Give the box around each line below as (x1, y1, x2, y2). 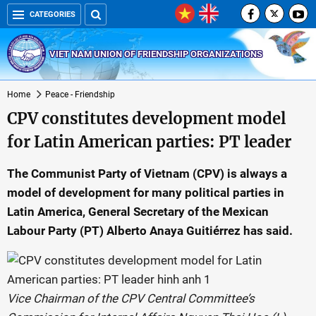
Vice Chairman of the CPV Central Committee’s (7, 291, 255, 305)
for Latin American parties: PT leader (7, 132, 291, 152)
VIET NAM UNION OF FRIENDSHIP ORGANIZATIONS (49, 48, 262, 59)
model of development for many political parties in (7, 186, 284, 200)
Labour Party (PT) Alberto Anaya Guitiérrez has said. (7, 224, 293, 238)
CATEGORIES (30, 10, 75, 19)
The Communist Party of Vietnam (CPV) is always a (7, 166, 287, 181)
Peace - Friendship (45, 90, 115, 99)
